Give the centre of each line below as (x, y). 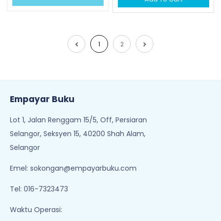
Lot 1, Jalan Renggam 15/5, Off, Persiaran (78, 120)
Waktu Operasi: (36, 210)
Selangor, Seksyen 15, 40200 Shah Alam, (78, 134)
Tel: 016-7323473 (39, 189)
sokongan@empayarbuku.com (83, 168)
